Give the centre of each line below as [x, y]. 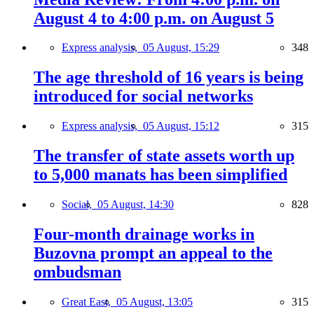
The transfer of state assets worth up [164, 156]
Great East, [89, 301]
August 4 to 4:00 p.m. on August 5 [154, 18]
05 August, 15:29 [181, 48]
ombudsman [77, 272]
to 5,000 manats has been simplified [161, 175]
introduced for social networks [143, 96]
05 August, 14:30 [136, 205]
